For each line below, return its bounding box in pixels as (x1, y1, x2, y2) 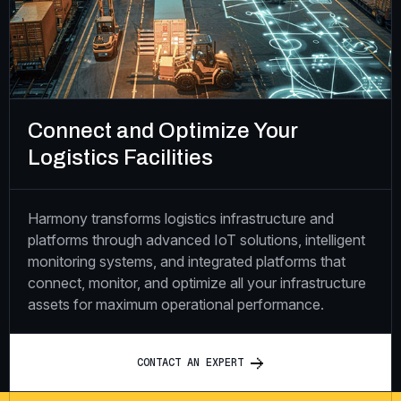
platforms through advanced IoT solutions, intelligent (28, 231, 365, 250)
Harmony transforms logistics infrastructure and (28, 209, 334, 228)
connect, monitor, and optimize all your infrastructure (28, 274, 366, 293)
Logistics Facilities (28, 146, 213, 170)
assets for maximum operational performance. (28, 295, 324, 314)
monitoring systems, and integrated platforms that (28, 252, 346, 271)
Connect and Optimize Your (28, 119, 298, 143)
